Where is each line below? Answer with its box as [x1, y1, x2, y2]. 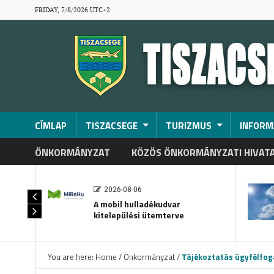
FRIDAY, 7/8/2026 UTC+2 [34, 6, 110, 14]
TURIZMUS [165, 119, 212, 133]
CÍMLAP [34, 119, 67, 133]
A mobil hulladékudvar [93, 198, 180, 210]
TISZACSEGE [85, 119, 138, 133]
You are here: [47, 251, 95, 263]
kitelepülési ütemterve [93, 209, 184, 221]
